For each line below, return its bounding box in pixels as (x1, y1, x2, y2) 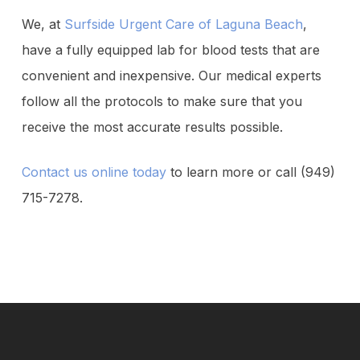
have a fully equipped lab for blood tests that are (21, 42, 320, 58)
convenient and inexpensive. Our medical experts (21, 67, 321, 84)
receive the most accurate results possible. (21, 119, 283, 135)
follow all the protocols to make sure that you (21, 93, 302, 109)
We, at (21, 16, 64, 32)
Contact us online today (21, 164, 166, 180)
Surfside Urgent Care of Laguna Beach (63, 16, 303, 32)
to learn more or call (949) (166, 164, 335, 180)
